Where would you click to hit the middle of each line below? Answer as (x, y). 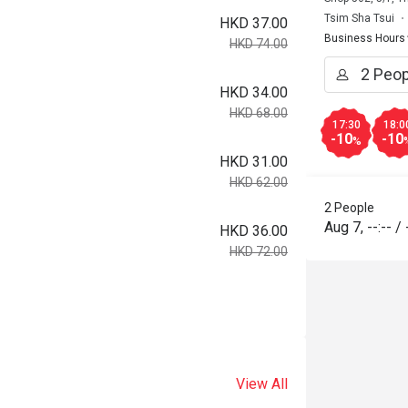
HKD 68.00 (259, 113)
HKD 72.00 (259, 251)
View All (262, 384)
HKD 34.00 (254, 92)
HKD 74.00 (259, 44)
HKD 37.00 (254, 23)
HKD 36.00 (254, 231)
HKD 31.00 (254, 162)
